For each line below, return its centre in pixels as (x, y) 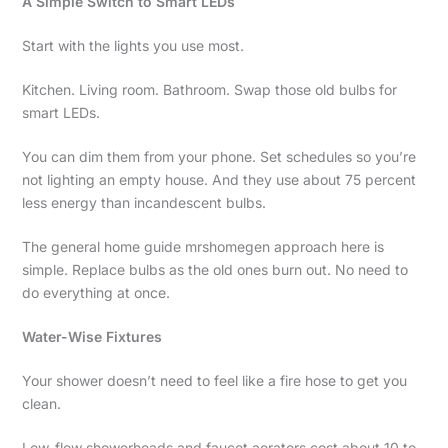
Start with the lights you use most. (132, 46)
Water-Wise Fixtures (91, 337)
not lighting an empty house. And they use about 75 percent (218, 180)
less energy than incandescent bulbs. (143, 203)
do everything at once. (95, 293)
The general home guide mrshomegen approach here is (202, 247)
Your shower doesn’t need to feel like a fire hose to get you (214, 381)
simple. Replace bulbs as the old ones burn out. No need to (214, 270)
